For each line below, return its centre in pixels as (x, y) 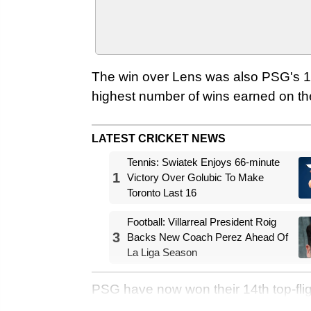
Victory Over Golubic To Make (195, 177)
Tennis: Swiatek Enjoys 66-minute (203, 162)
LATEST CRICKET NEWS (159, 138)
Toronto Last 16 (162, 192)
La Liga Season (162, 252)
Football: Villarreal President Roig (202, 221)
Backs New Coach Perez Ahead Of (208, 237)
